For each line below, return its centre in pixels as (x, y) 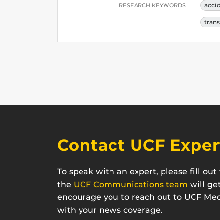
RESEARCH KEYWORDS (152, 5)
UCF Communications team (131, 184)
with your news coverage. (110, 210)
